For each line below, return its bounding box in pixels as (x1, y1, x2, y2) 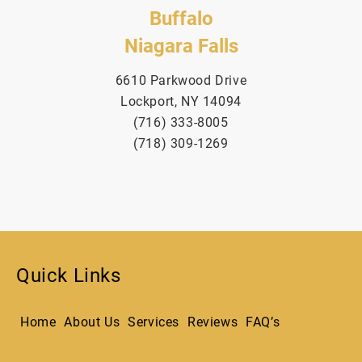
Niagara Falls (124, 32, 238, 59)
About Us (64, 313, 120, 330)
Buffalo (149, 5, 213, 32)
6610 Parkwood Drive (115, 71, 247, 89)
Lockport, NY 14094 (120, 92, 242, 110)
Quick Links (16, 262, 121, 288)
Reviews (187, 313, 238, 330)
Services (128, 313, 180, 330)
